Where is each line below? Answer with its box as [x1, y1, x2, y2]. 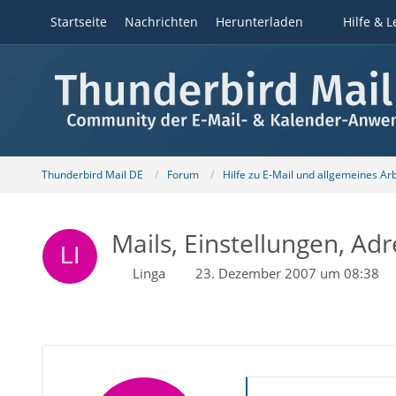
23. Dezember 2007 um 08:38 [194, 264, 379, 282]
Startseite [49, 13, 107, 30]
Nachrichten [124, 13, 198, 30]
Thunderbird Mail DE [41, 166, 143, 182]
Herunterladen [215, 13, 303, 30]
